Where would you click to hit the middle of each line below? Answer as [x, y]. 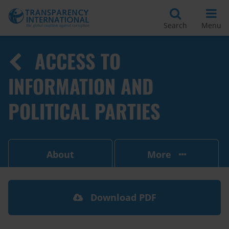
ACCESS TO [78, 61]
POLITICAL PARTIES [84, 111]
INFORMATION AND [81, 86]
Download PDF [122, 197]
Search [175, 25]
